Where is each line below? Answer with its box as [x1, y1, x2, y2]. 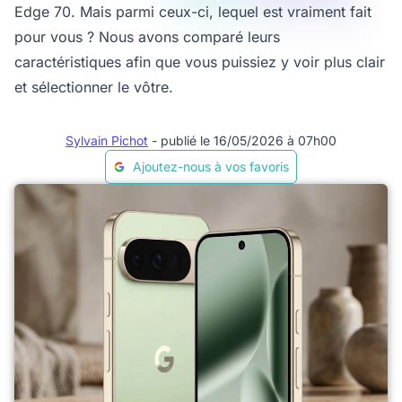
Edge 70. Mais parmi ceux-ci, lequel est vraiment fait [14, 3, 371, 21]
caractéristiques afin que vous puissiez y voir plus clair [14, 53, 385, 71]
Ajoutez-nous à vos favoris [133, 159, 289, 174]
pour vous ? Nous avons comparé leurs [14, 28, 280, 46]
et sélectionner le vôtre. [14, 78, 173, 96]
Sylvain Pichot [66, 133, 148, 148]
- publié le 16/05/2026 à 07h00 [152, 133, 336, 148]
